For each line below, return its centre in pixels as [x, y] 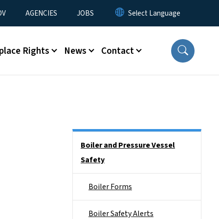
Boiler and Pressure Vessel [128, 145]
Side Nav [86, 138]
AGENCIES [41, 13]
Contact [118, 51]
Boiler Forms [110, 187]
